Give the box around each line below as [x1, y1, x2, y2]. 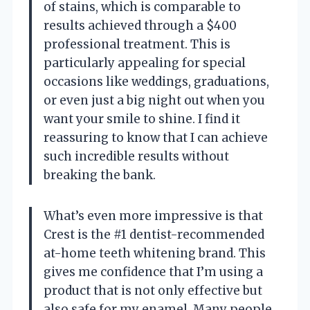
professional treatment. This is [44, 36, 230, 52]
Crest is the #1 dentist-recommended [44, 226, 264, 242]
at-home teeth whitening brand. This [44, 245, 266, 261]
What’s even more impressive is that [44, 208, 263, 224]
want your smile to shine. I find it [44, 111, 240, 127]
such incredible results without [44, 148, 229, 164]
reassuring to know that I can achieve [44, 129, 268, 145]
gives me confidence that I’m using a [44, 264, 263, 280]
